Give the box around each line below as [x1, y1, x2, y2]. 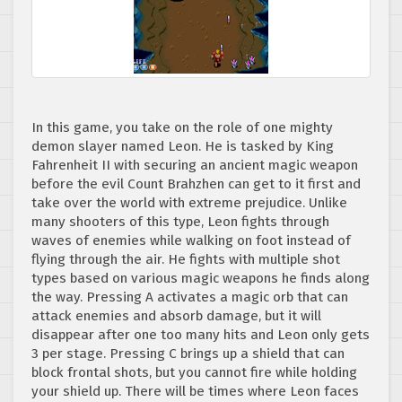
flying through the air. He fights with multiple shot [31, 251, 340, 268]
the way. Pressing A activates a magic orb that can [31, 289, 348, 306]
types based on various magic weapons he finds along [31, 270, 370, 287]
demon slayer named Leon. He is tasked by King [31, 138, 334, 155]
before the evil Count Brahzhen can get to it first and [31, 176, 361, 193]
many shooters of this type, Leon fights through [31, 214, 329, 231]
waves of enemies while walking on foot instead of [31, 232, 351, 249]
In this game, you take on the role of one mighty [31, 119, 333, 136]
